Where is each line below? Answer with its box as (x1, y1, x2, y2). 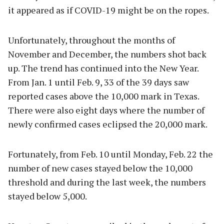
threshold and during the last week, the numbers (8, 176, 206, 188)
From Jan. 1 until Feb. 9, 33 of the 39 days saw (8, 76, 189, 88)
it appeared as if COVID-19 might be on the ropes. (8, 4, 209, 16)
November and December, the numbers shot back (8, 48, 206, 60)
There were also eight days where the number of (8, 104, 204, 116)
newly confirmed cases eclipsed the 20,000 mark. (8, 118, 209, 130)
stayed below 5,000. (8, 190, 90, 202)
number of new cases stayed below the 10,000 (8, 162, 192, 174)
